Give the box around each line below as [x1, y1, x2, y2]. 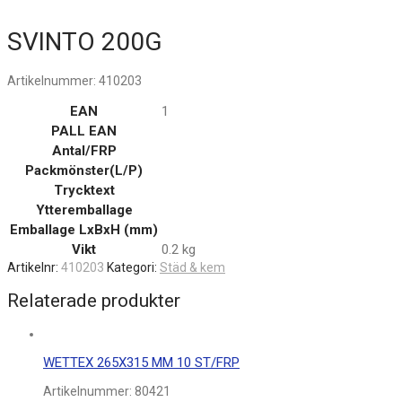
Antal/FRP [51, 142, 117, 159]
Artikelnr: [7, 259, 61, 275]
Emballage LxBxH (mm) [10, 221, 158, 238]
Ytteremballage [35, 201, 133, 218]
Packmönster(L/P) [25, 162, 143, 179]
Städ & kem [160, 259, 225, 275]
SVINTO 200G [7, 26, 162, 57]
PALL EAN [51, 122, 117, 139]
